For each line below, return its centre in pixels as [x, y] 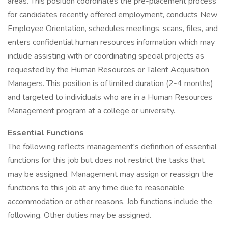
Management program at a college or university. [91, 111]
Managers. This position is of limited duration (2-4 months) [110, 83]
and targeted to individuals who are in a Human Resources [110, 97]
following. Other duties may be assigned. [79, 215]
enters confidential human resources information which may [111, 42]
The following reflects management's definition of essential [112, 147]
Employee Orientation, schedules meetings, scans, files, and [113, 28]
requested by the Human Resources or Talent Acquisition [108, 70]
